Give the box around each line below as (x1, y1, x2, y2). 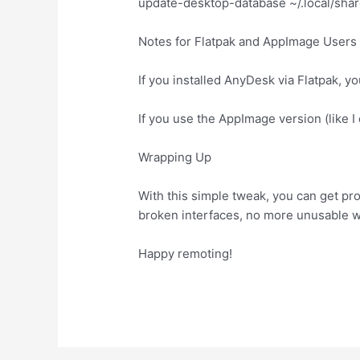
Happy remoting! (138, 245, 233, 261)
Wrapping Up (138, 149, 212, 165)
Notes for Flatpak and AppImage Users (138, 33, 358, 49)
